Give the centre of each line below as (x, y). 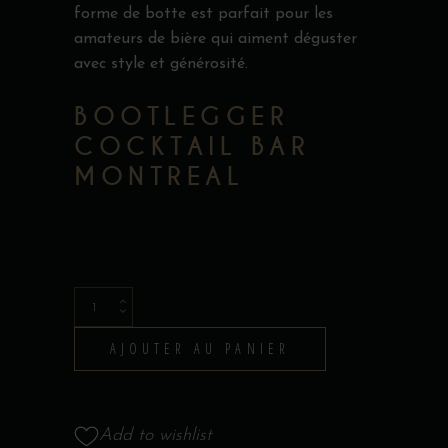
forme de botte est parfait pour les (203, 14)
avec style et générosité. (161, 64)
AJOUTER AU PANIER (200, 348)
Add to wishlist (155, 436)
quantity (108, 359)
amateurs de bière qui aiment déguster (215, 39)
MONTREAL (159, 176)
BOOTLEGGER (182, 116)
